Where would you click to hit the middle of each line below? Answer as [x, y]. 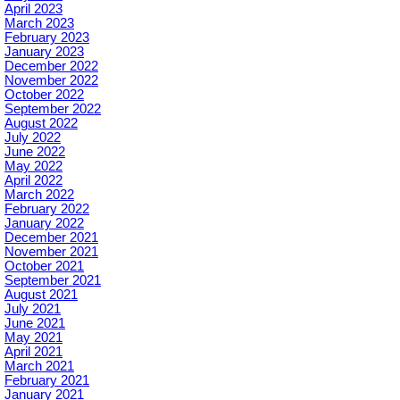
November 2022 [51, 81]
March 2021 [39, 367]
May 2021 [33, 338]
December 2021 [51, 238]
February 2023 [47, 38]
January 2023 [44, 52]
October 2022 [44, 95]
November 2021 [51, 252]
